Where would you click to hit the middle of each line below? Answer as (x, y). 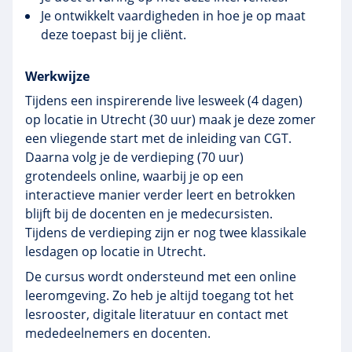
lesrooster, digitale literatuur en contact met (157, 314)
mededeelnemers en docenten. (119, 333)
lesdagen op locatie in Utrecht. (115, 251)
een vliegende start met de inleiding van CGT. (158, 138)
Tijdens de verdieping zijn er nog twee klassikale (166, 233)
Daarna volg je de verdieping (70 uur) (134, 157)
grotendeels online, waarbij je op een (134, 176)
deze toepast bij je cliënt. (115, 35)
